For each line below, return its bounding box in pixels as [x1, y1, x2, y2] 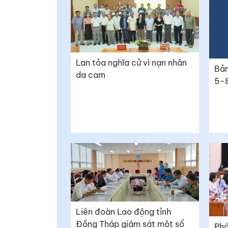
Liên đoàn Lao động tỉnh [76, 207, 171, 217]
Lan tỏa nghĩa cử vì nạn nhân [76, 58, 187, 68]
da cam [76, 70, 105, 80]
